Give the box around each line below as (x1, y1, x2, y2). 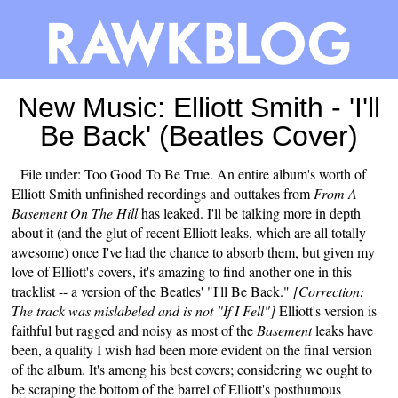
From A (310, 183, 358, 203)
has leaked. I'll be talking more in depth (141, 203, 362, 222)
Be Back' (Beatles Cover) (40, 119, 358, 152)
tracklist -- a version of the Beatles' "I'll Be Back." (12, 281, 291, 300)
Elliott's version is (279, 300, 378, 320)
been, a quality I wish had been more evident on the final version (12, 339, 373, 359)
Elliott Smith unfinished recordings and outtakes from (12, 183, 311, 203)
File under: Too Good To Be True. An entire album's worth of (20, 163, 367, 183)
